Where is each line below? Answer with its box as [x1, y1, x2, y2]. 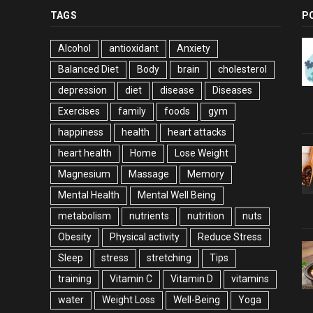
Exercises [58, 105, 100, 117]
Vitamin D [170, 273, 213, 285]
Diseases [212, 85, 252, 96]
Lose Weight [175, 147, 228, 159]
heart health [58, 147, 112, 159]
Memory [187, 168, 224, 180]
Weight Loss [102, 294, 155, 306]
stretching [147, 252, 191, 264]
